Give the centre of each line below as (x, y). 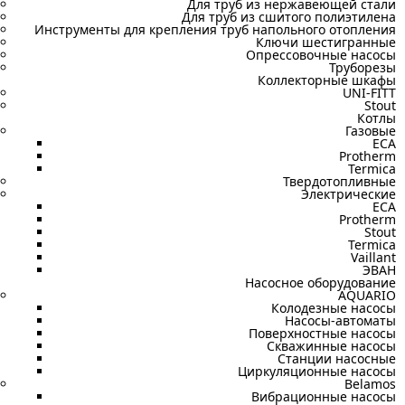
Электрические (348, 194)
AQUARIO (367, 295)
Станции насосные (337, 358)
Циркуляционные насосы (317, 371)
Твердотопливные (339, 181)
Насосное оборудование (320, 283)
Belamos (370, 384)
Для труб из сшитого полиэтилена (289, 17)
